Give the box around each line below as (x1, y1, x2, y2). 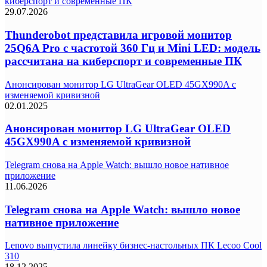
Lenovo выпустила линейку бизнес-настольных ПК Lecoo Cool (5, 240, 262, 251)
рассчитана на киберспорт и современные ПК (5, 54, 242, 67)
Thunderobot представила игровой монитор (5, 28, 232, 41)
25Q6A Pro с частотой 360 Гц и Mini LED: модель (5, 41, 260, 54)
